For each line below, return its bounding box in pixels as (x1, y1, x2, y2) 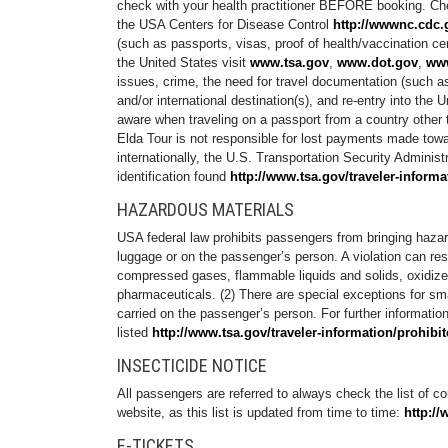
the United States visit (117, 55, 250, 70)
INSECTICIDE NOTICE (117, 355, 267, 376)
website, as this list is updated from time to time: (117, 405, 404, 420)
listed (117, 325, 152, 340)
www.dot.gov (337, 55, 418, 70)
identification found (117, 169, 230, 184)
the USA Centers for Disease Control (117, 17, 333, 32)
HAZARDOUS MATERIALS (117, 199, 294, 220)
